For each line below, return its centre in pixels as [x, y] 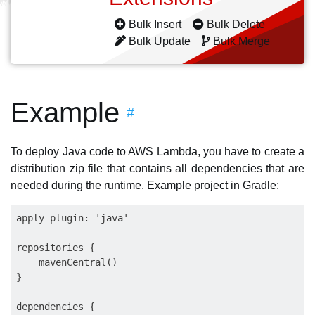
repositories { [56, 247]
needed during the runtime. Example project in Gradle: [145, 185]
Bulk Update [160, 41]
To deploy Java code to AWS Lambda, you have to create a [157, 152]
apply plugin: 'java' [72, 218]
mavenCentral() [67, 262]
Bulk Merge [242, 41]
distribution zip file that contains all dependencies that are [157, 168]
